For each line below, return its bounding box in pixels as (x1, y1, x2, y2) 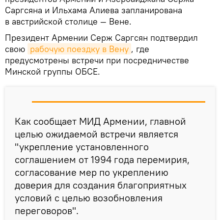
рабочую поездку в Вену (30, 43, 129, 55)
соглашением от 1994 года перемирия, (15, 153, 190, 166)
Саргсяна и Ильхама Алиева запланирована (5, 4, 182, 16)
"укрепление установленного (15, 140, 149, 153)
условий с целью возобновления (15, 192, 163, 204)
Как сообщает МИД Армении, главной (15, 115, 186, 128)
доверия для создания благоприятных (15, 179, 187, 192)
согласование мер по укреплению (15, 166, 168, 179)
